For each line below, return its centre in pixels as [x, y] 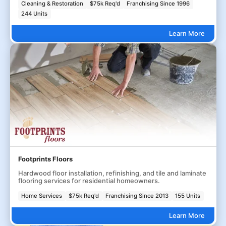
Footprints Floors [45, 159]
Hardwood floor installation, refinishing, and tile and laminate [112, 173]
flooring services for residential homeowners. [89, 180]
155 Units [188, 195]
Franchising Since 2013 [137, 195]
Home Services [42, 195]
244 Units [35, 13]
